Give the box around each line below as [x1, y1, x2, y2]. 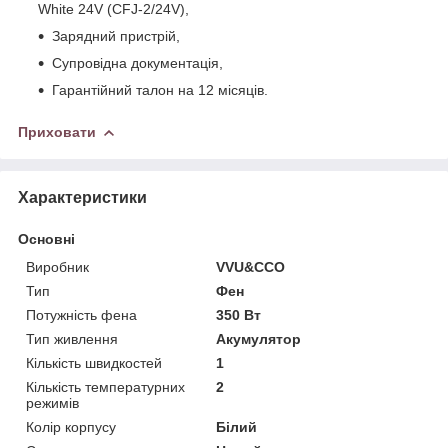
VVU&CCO [216, 258, 286, 275]
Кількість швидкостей [26, 354, 162, 371]
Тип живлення [26, 330, 118, 347]
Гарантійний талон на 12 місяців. [52, 81, 268, 98]
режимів [26, 394, 79, 411]
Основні [18, 230, 75, 247]
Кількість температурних [26, 378, 185, 395]
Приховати [18, 123, 96, 140]
